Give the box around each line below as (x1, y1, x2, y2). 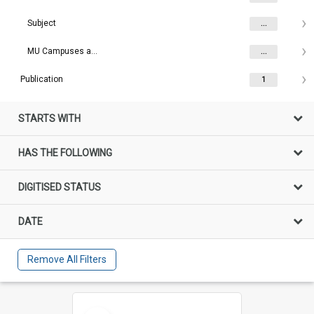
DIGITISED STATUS (18, 181, 101, 193)
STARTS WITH (18, 112, 81, 124)
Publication (20, 74, 63, 84)
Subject (27, 18, 56, 28)
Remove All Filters (27, 254, 107, 266)
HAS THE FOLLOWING (18, 146, 112, 158)
